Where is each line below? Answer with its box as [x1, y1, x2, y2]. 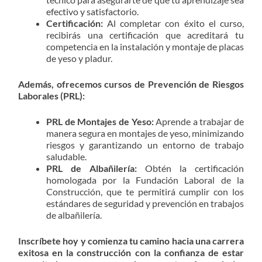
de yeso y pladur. [46, 52, 112, 64]
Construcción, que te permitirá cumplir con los [46, 185, 244, 197]
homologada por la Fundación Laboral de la [46, 174, 244, 185]
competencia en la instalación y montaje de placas [46, 40, 244, 52]
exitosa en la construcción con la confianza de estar [18, 246, 244, 258]
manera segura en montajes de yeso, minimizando [46, 127, 244, 139]
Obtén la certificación [137, 162, 244, 174]
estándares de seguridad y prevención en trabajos [46, 197, 244, 209]
